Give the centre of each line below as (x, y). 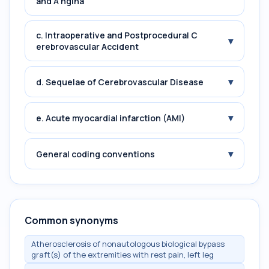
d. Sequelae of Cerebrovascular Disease (120, 82)
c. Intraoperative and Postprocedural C (117, 35)
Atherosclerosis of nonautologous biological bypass (128, 244)
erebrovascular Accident (87, 47)
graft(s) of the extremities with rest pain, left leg (122, 255)
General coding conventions (95, 154)
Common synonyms (71, 220)
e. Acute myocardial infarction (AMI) (110, 118)
